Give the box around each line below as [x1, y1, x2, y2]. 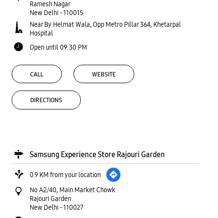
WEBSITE [92, 70, 116, 78]
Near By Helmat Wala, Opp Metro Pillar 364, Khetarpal [30, 19, 181, 29]
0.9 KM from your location [30, 170, 101, 180]
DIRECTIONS [30, 96, 62, 105]
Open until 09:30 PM [30, 42, 87, 52]
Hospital [30, 28, 53, 37]
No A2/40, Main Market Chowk [30, 185, 115, 195]
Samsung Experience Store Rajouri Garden [30, 150, 165, 160]
